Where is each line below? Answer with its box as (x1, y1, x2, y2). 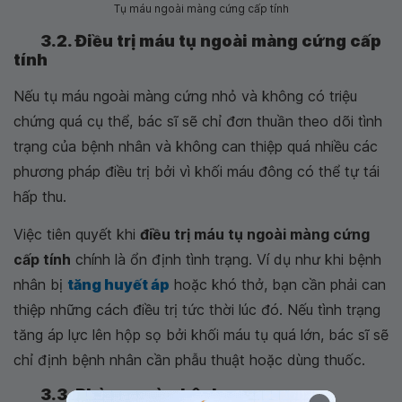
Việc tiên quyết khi (13, 225, 140, 244)
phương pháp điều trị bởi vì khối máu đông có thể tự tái (13, 162, 380, 181)
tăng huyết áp (67, 275, 170, 294)
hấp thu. (13, 188, 66, 206)
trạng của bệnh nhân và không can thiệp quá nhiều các (13, 137, 378, 156)
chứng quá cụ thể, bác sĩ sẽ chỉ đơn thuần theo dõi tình (13, 112, 382, 131)
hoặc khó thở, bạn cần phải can (170, 275, 386, 294)
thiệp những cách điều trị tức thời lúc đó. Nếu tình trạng (13, 301, 380, 319)
